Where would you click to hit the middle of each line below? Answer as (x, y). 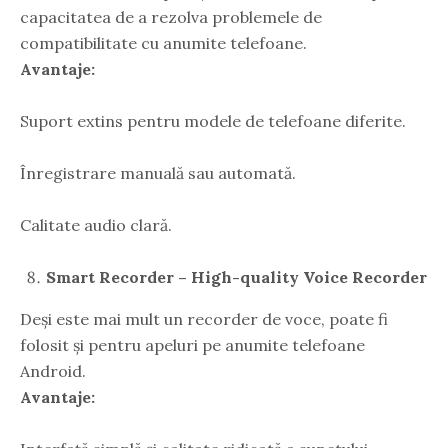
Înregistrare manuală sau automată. (158, 172)
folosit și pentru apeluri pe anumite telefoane (192, 344)
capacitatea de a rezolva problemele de (171, 16)
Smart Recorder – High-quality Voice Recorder (236, 276)
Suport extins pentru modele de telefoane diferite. (213, 120)
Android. (53, 370)
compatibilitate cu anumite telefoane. (163, 42)
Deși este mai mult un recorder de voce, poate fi (204, 318)
